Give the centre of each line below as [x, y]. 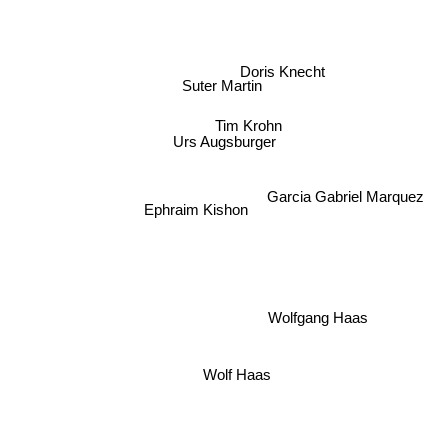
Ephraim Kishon [196, 211]
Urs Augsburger [224, 141]
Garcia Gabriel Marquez [346, 191]
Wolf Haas [237, 375]
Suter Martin [221, 86]
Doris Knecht [282, 69]
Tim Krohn [248, 126]
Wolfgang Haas [317, 318]
